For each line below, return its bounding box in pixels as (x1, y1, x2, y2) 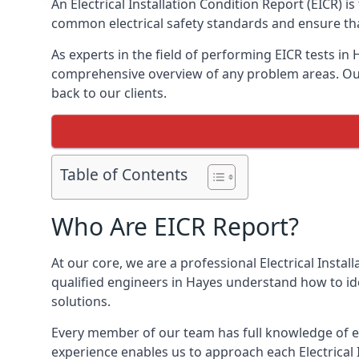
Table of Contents (60, 163, 188, 186)
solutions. (51, 292, 111, 310)
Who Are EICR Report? (51, 210, 299, 243)
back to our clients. (51, 84, 167, 102)
